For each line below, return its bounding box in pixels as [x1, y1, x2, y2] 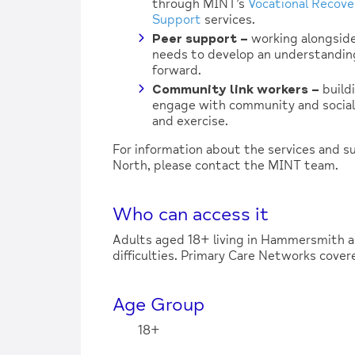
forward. [152, 62, 201, 78]
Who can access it [113, 202, 269, 226]
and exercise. [152, 113, 228, 129]
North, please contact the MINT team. [113, 157, 338, 174]
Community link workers [152, 81, 311, 97]
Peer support [152, 30, 240, 47]
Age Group [113, 292, 204, 316]
